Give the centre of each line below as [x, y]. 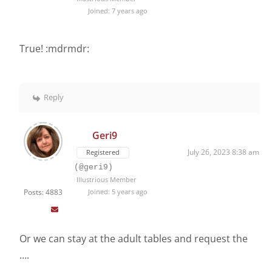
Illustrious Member [107, 179]
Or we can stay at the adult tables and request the [134, 238]
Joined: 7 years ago [117, 10]
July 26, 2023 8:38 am [223, 152]
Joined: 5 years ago [117, 191]
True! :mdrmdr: [54, 48]
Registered [103, 152]
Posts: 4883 [43, 192]
